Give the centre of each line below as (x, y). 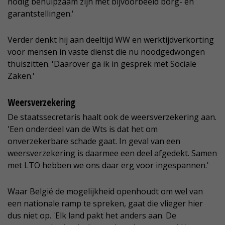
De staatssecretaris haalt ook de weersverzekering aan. (112, 117)
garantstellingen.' (41, 14)
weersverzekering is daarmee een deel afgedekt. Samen (112, 153)
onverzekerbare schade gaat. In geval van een (94, 141)
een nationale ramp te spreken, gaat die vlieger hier (105, 204)
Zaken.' (21, 76)
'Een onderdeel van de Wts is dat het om (83, 129)
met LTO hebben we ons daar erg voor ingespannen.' (108, 165)
